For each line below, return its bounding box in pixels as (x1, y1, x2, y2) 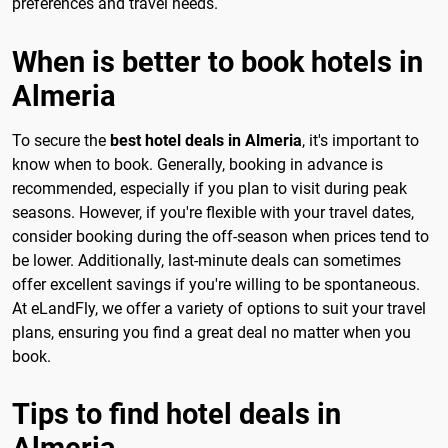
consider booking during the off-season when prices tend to (12, 226, 429, 246)
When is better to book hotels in (12, 44, 423, 79)
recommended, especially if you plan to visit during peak (12, 178, 407, 198)
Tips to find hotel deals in (12, 397, 341, 432)
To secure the (12, 130, 110, 150)
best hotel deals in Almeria (110, 130, 302, 150)
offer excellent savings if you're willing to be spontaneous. (12, 274, 420, 294)
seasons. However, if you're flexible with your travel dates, (12, 202, 414, 222)
